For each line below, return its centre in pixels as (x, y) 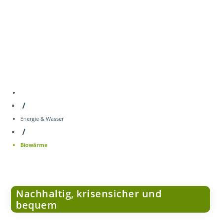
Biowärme (34, 145)
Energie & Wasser (42, 119)
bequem (37, 205)
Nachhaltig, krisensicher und (89, 194)
